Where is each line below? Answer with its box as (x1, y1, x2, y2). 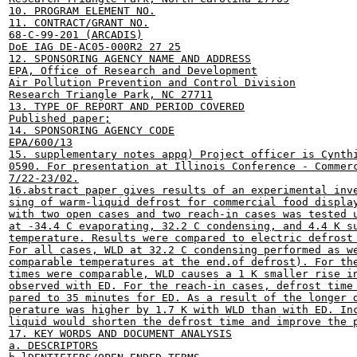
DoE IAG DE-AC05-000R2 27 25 (9, 41, 181, 53)
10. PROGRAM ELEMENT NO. (9, 5, 155, 17)
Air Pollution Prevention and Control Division (9, 76, 296, 88)
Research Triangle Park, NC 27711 (9, 88, 213, 100)
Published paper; (9, 112, 111, 124)
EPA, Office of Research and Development (9, 65, 257, 76)
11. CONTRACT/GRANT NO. (9, 17, 149, 29)
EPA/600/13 (9, 136, 73, 148)
